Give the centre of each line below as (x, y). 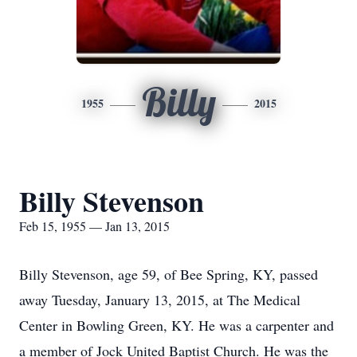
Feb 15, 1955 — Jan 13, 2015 (94, 226)
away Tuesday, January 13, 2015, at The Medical (160, 300)
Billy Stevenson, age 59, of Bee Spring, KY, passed (169, 274)
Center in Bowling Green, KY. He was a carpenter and (177, 325)
